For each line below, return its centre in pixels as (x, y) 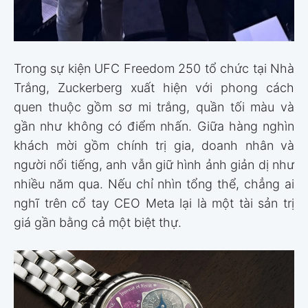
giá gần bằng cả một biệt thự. (98, 222)
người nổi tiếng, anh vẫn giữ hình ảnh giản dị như (154, 164)
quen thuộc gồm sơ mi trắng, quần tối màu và (154, 107)
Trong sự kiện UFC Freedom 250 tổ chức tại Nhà (154, 68)
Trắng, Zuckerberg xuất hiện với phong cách (154, 87)
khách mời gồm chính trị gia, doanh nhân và (154, 145)
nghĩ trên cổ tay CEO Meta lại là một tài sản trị (154, 203)
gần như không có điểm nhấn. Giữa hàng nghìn (154, 126)
